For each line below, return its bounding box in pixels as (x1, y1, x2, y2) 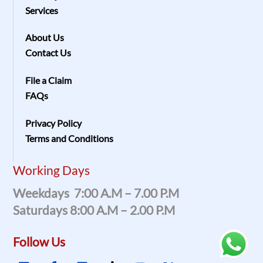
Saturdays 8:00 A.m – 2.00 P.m (13, 203, 176, 218)
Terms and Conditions (25, 133, 116, 144)
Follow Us (13, 234, 66, 249)
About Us (25, 32, 65, 43)
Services (25, 4, 59, 16)
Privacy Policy (25, 117, 82, 129)
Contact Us (25, 47, 72, 59)
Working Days (13, 162, 90, 177)
